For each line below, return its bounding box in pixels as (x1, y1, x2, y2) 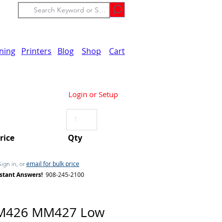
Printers (21, 46, 52, 56)
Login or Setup (68, 89, 118, 99)
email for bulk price (26, 160, 79, 167)
